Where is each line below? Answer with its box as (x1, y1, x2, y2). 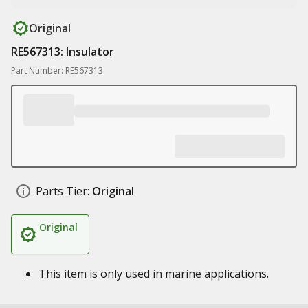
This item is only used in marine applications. (38, 266, 269, 281)
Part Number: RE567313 (11, 65, 103, 76)
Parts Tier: (36, 184, 89, 199)
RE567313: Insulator (11, 44, 114, 59)
